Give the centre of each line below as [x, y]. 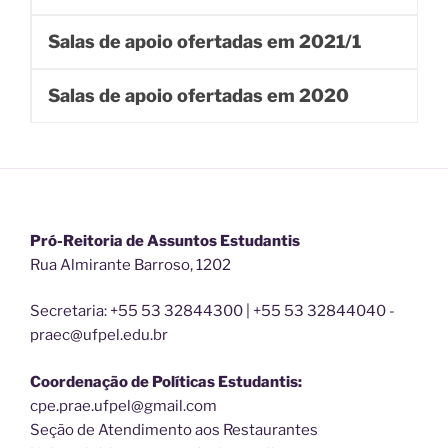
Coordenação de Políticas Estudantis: [166, 381]
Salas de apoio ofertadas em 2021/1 [204, 41]
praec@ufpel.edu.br [99, 335]
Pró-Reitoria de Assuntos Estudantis [165, 240]
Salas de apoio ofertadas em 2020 [198, 95]
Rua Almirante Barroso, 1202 [130, 264]
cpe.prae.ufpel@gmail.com [123, 405]
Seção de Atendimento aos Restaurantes [174, 429]
